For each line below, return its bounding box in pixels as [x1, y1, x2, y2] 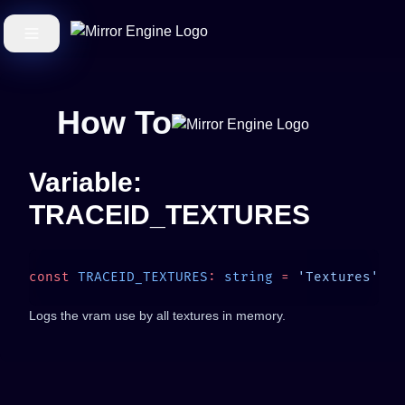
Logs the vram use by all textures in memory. [29, 308, 286, 323]
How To [56, 104, 172, 141]
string [216, 269, 273, 285]
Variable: [29, 167, 142, 197]
